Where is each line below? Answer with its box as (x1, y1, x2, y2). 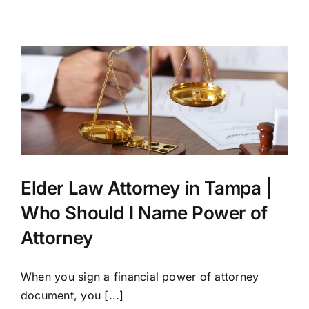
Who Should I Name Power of (21, 202, 268, 224)
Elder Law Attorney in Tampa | (21, 177, 272, 199)
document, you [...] (21, 288, 124, 303)
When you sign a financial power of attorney (21, 270, 259, 284)
